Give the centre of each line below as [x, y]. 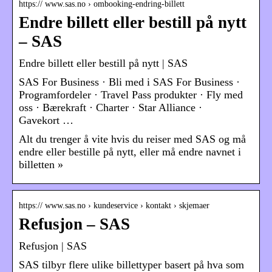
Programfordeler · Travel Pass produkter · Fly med [131, 95]
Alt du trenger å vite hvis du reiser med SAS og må [132, 139]
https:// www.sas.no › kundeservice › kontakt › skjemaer [114, 206]
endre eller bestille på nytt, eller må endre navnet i [130, 152]
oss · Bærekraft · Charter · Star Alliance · [110, 108]
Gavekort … [46, 121]
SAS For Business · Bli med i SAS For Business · [129, 82]
